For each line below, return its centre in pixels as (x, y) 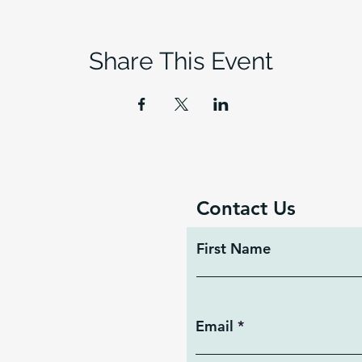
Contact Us (246, 208)
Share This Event (181, 61)
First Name (234, 248)
